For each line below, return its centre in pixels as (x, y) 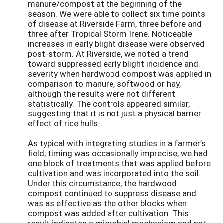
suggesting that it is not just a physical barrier (114, 113)
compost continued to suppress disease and (112, 193)
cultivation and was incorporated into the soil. (114, 173)
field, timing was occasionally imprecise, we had (118, 153)
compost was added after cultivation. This (108, 213)
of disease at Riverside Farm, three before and (115, 24)
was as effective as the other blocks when (107, 203)
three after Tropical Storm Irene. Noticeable (110, 34)
